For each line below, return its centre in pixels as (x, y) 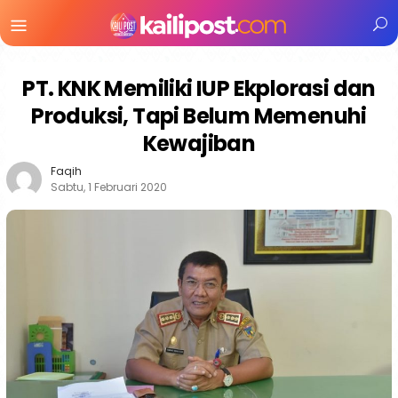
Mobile (71, 48)
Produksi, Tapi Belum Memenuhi (199, 116)
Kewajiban (199, 143)
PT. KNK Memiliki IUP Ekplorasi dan (199, 88)
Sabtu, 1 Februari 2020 (109, 187)
